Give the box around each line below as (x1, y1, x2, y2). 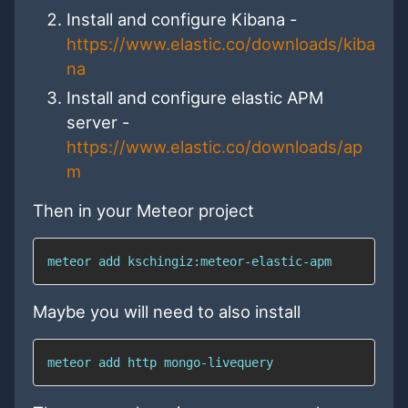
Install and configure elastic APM (66, 87, 323, 107)
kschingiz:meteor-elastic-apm (120, 253, 331, 269)
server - (66, 111, 129, 132)
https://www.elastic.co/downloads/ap (66, 136, 362, 157)
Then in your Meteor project (33, 199, 254, 220)
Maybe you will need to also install (33, 301, 301, 321)
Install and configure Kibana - (66, 8, 297, 29)
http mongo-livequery (120, 354, 273, 370)
